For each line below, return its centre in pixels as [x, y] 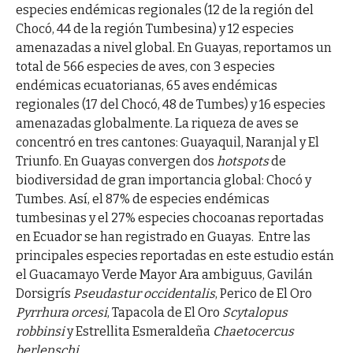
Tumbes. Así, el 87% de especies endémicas [142, 199]
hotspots [242, 162]
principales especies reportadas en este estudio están [175, 256]
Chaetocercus [253, 332]
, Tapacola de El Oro [164, 313]
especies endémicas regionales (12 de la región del [164, 10]
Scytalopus [255, 313]
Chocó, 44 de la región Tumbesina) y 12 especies [154, 29]
